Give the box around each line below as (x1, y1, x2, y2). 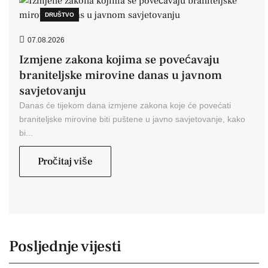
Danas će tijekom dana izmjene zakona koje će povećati (19, 100, 231, 110)
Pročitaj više (38, 155, 93, 168)
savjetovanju (19, 83, 86, 99)
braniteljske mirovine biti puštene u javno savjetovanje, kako (19, 114, 245, 124)
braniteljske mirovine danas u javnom (19, 68, 222, 83)
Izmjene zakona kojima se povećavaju (19, 52, 220, 68)
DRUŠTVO (45, 11, 75, 18)
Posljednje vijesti (9, 236, 121, 257)
